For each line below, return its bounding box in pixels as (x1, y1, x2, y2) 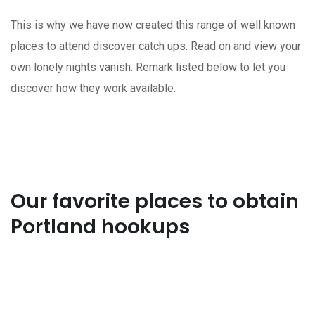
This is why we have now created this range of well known (11, 18, 295, 32)
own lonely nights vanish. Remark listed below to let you (11, 60, 285, 74)
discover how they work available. (11, 81, 176, 95)
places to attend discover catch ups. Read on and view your (11, 39, 301, 53)
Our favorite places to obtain (11, 187, 299, 215)
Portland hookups (11, 212, 190, 240)
